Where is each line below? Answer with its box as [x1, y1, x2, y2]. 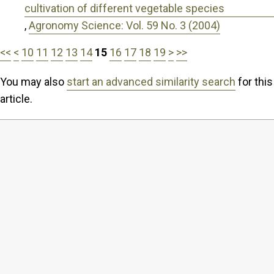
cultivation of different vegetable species [24, 1, 224, 15]
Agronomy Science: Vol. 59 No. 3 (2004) [29, 18, 220, 32]
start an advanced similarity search [67, 75, 235, 88]
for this [235, 75, 273, 88]
